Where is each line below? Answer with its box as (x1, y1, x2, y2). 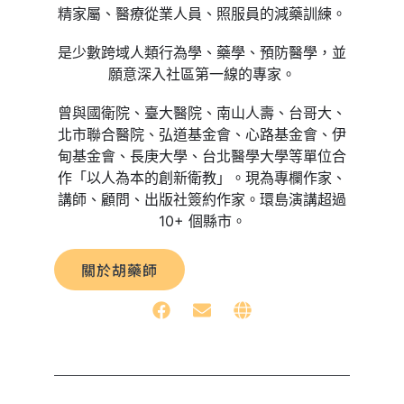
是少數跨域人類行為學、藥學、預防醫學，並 (58, 42, 346, 61)
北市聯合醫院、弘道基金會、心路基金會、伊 (58, 124, 346, 143)
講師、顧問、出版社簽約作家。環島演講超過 (58, 189, 346, 208)
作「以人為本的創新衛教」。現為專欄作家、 (58, 168, 346, 187)
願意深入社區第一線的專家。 (108, 64, 296, 83)
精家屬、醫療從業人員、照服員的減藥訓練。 (58, 4, 346, 23)
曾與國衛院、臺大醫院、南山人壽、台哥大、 (58, 103, 346, 122)
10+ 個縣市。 (158, 211, 246, 230)
